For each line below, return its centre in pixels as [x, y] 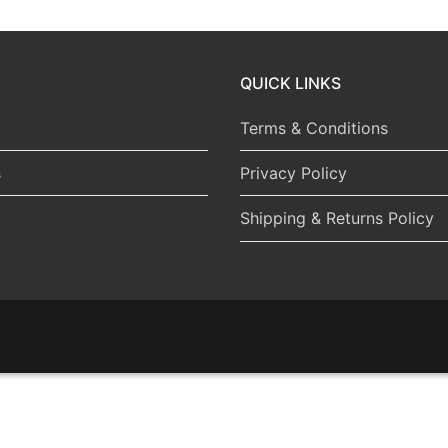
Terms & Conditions [314, 127]
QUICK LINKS [290, 82]
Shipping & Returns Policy [337, 218]
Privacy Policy [293, 172]
